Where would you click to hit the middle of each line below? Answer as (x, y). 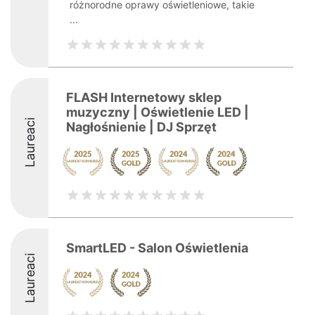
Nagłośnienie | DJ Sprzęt (141, 127)
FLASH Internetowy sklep (144, 97)
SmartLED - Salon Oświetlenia (157, 248)
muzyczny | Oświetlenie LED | (157, 112)
